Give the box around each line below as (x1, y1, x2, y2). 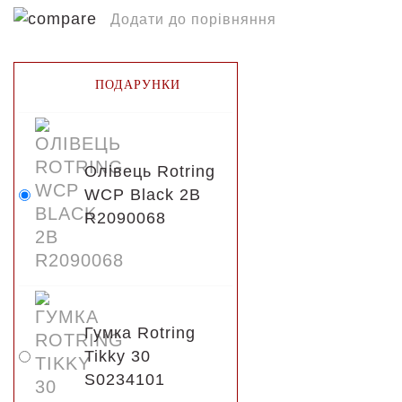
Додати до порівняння (110, 12, 276, 27)
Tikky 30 (84, 347, 151, 365)
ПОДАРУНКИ (95, 78, 180, 92)
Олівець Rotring (84, 162, 215, 180)
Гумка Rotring (84, 324, 196, 342)
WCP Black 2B (84, 186, 201, 204)
